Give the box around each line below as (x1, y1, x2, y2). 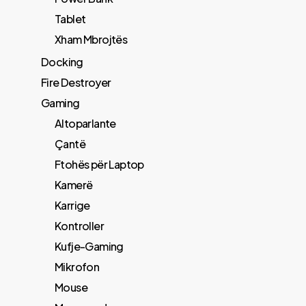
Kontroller (55, 219, 104, 233)
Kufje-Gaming (55, 239, 124, 253)
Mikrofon (55, 260, 100, 274)
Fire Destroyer (41, 75, 111, 89)
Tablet (55, 12, 86, 26)
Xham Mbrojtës (55, 32, 128, 46)
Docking (41, 55, 83, 69)
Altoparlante (55, 116, 116, 130)
